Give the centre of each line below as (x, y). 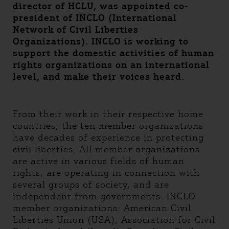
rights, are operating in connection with (106, 173)
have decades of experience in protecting (108, 138)
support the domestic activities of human (113, 53)
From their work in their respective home (108, 114)
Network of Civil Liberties (76, 30)
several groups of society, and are (91, 185)
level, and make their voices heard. (99, 77)
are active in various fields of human (99, 161)
